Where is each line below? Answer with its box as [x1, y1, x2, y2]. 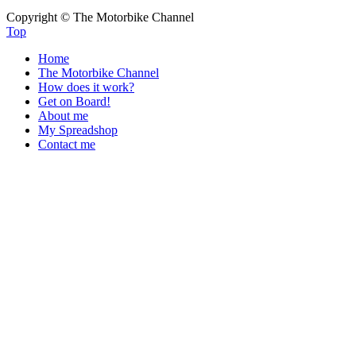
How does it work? [38, 79, 134, 94]
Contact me [38, 137, 95, 151]
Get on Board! [38, 94, 110, 108]
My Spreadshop [38, 122, 118, 137]
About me [38, 108, 88, 122]
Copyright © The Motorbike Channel [6, 10, 194, 24]
